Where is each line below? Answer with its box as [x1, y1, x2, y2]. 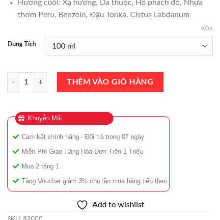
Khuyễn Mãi [26, 114, 62, 122]
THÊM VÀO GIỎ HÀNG [67, 78, 154, 86]
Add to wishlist [92, 201, 144, 209]
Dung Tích [7, 41, 36, 48]
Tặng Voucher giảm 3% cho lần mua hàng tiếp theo [22, 177, 167, 185]
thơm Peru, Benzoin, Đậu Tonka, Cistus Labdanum [17, 10, 190, 19]
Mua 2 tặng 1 [22, 163, 59, 170]
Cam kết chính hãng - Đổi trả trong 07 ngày [22, 133, 144, 141]
